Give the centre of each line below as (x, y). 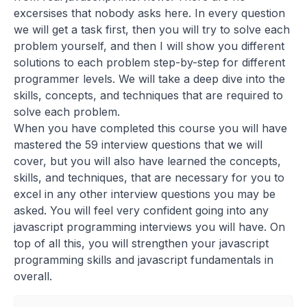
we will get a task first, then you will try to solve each (152, 30)
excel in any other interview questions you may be (145, 194)
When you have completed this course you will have (150, 128)
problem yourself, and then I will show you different (149, 46)
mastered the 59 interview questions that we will (138, 145)
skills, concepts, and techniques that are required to (148, 96)
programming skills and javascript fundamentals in (144, 260)
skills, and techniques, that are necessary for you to (149, 178)
